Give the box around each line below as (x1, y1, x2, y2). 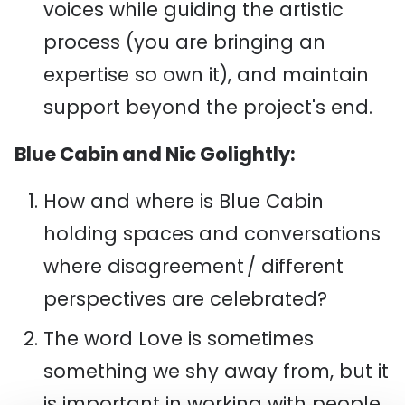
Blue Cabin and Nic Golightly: (14, 141, 296, 167)
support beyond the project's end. (43, 94, 372, 120)
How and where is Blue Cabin (43, 188, 324, 214)
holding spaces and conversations (43, 221, 381, 247)
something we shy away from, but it (43, 358, 389, 384)
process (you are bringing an (43, 29, 325, 55)
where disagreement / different (43, 253, 344, 279)
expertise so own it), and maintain (43, 61, 369, 88)
